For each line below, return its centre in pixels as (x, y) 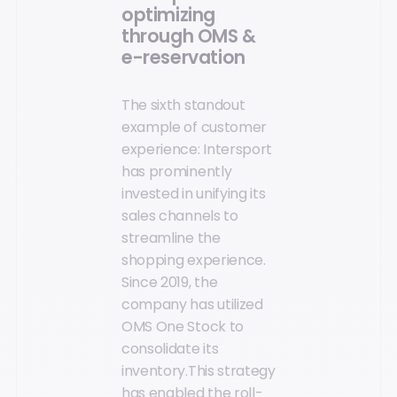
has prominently (177, 171)
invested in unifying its (194, 193)
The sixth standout (183, 105)
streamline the (171, 237)
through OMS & (189, 37)
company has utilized (192, 304)
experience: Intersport (197, 149)
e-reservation (183, 58)
